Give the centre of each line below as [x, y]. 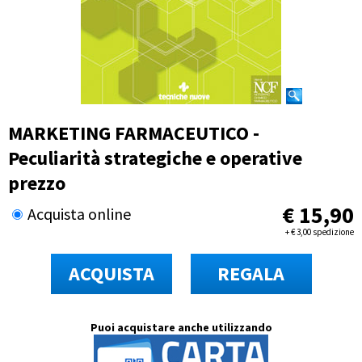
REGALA [251, 273]
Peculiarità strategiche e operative [155, 158]
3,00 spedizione [324, 232]
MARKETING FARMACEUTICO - [134, 133]
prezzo [37, 183]
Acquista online [79, 213]
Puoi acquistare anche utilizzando [181, 327]
